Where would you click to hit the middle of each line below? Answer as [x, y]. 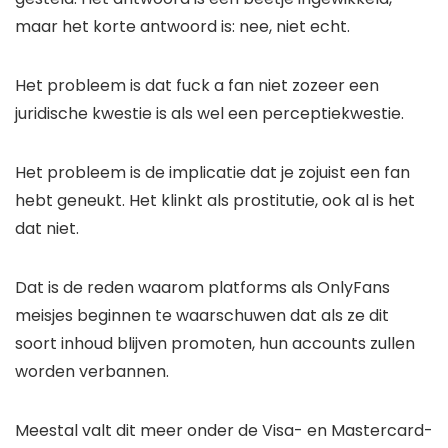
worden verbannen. [92, 372]
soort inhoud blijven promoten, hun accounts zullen [215, 344]
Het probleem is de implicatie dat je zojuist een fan [212, 173]
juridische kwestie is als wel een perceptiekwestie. [209, 114]
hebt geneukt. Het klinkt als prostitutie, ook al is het [215, 201]
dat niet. [47, 229]
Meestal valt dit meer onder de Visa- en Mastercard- [224, 431]
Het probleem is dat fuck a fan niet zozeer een [197, 86]
